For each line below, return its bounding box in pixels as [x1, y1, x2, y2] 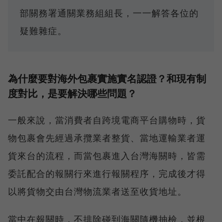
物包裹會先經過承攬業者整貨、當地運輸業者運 [8, 131, 206, 144]
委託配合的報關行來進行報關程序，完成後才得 [8, 167, 206, 179]
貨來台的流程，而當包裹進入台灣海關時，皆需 [8, 149, 206, 162]
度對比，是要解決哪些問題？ [8, 86, 137, 100]
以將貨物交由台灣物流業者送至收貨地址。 [8, 185, 187, 197]
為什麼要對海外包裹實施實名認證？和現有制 [8, 71, 206, 85]
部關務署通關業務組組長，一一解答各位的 [20, 6, 199, 19]
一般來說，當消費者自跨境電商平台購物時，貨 [8, 113, 206, 126]
